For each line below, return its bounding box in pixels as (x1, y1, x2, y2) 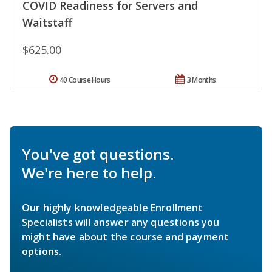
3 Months (186, 75, 216, 86)
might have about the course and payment (22, 230, 229, 244)
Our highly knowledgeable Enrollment (22, 201, 203, 215)
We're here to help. (22, 163, 156, 183)
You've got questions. (22, 144, 174, 165)
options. (22, 245, 62, 259)
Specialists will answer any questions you (22, 216, 220, 229)
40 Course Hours (59, 75, 110, 86)
